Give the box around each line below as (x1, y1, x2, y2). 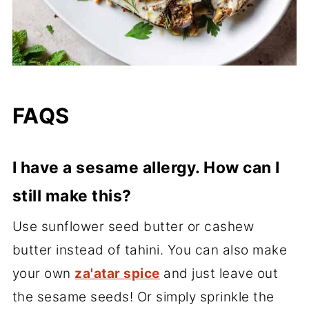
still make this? (12, 186, 132, 206)
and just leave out (159, 266, 279, 282)
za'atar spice (74, 266, 160, 282)
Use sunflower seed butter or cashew (12, 219, 255, 235)
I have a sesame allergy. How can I (12, 158, 280, 178)
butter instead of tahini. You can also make (12, 242, 288, 259)
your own (12, 266, 75, 282)
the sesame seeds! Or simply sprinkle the (12, 289, 275, 306)
